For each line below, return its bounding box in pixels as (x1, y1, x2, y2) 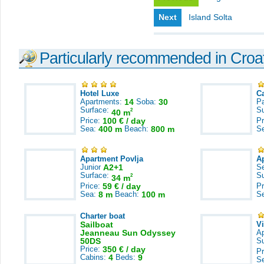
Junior (80, 163, 103, 171)
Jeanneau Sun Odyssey (80, 228, 176, 237)
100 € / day (103, 116, 146, 126)
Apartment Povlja (80, 154, 143, 163)
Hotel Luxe (80, 89, 119, 98)
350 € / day (103, 245, 146, 254)
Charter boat (80, 212, 125, 220)
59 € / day (103, 181, 141, 191)
